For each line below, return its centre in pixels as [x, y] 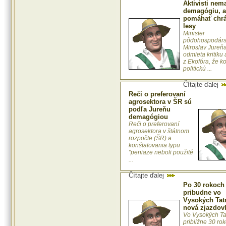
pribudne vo [202, 193]
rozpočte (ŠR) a [150, 138]
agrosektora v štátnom [159, 131]
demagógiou [148, 117]
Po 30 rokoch [204, 185]
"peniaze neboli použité [161, 153]
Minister [194, 34]
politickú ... [197, 69]
